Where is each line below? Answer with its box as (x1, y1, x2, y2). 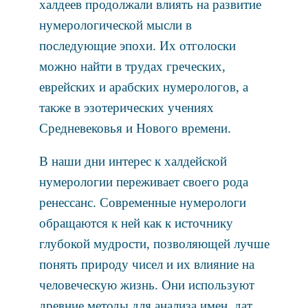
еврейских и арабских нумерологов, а (38, 80, 248, 95)
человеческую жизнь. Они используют (38, 278, 254, 293)
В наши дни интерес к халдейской (38, 154, 227, 169)
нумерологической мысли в (38, 18, 192, 33)
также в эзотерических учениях (38, 100, 214, 115)
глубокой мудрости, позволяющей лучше (38, 236, 269, 252)
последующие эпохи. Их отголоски (38, 38, 236, 54)
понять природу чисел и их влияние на (38, 257, 254, 272)
